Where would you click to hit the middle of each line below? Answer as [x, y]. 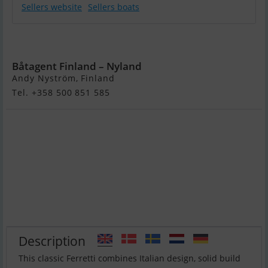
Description [52, 240]
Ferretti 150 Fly [84, 42]
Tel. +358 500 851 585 [61, 93]
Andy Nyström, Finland [64, 78]
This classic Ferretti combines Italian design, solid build [130, 258]
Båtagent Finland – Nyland [77, 66]
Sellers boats [114, 7]
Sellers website [52, 7]
